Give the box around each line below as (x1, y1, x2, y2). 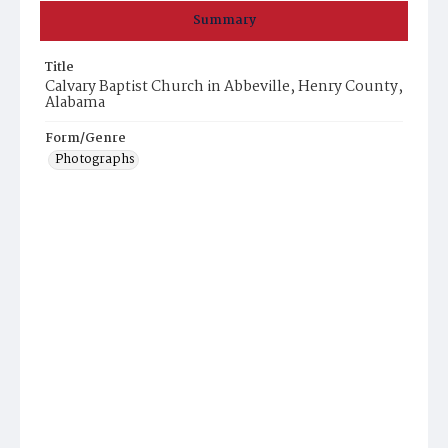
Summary (192, 10, 256, 31)
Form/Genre (45, 128, 126, 149)
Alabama (45, 91, 105, 115)
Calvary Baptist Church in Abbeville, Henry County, (45, 75, 403, 99)
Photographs (55, 149, 135, 170)
